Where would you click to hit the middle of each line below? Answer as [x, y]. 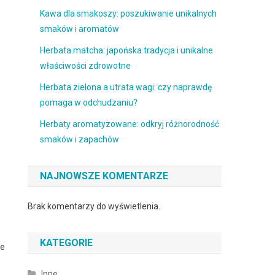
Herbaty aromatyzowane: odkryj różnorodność [130, 124]
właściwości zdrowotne [86, 66]
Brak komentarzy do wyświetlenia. [94, 206]
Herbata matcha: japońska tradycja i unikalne [127, 50]
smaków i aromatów [80, 29]
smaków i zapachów [80, 139]
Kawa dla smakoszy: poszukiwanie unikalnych [129, 14]
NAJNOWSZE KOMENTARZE [104, 176]
